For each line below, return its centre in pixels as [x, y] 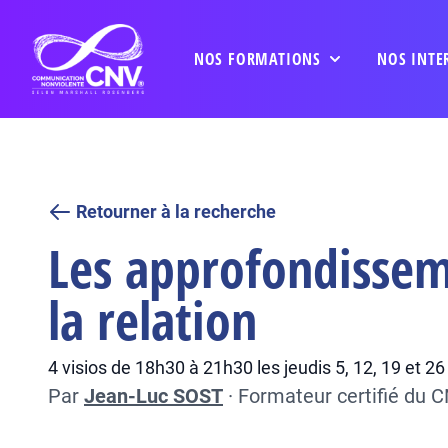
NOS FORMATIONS [257, 59]
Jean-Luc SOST [153, 396]
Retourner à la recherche [176, 211]
